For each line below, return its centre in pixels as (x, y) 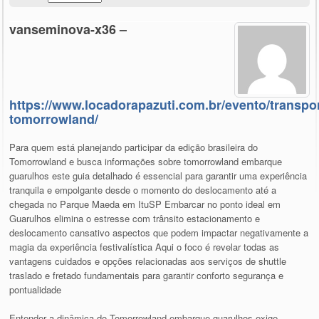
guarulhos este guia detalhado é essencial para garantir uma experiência (158, 176)
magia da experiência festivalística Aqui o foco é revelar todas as (145, 247)
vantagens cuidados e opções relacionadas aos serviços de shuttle (148, 261)
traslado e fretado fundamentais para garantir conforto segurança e (147, 276)
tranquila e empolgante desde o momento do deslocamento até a (143, 190)
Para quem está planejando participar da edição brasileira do (134, 147)
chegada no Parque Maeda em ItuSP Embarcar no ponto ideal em (145, 204)
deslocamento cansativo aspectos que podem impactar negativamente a (159, 233)
